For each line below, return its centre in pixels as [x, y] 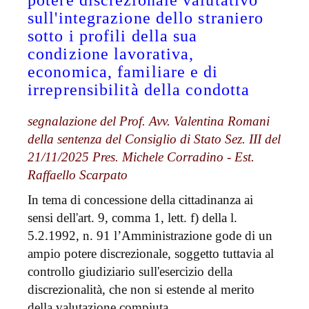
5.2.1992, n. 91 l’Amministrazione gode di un [150, 236]
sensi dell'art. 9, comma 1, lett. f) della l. [132, 218]
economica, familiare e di [123, 72]
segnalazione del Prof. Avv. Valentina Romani [149, 121]
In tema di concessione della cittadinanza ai [140, 200]
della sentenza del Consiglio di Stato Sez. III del [154, 139]
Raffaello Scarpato [78, 175]
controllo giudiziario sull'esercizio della [130, 272]
